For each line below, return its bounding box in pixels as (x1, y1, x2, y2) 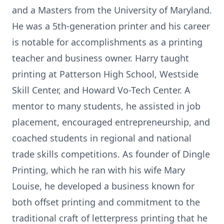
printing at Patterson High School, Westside (12, 68, 198, 80)
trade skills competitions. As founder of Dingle (12, 148, 210, 160)
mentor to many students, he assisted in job (12, 100, 200, 112)
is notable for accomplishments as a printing (12, 36, 202, 48)
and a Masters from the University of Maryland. (12, 4, 212, 16)
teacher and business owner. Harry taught (12, 52, 189, 64)
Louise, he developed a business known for (12, 180, 194, 192)
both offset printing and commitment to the (12, 196, 200, 208)
